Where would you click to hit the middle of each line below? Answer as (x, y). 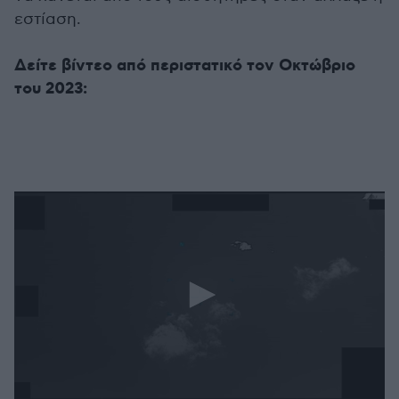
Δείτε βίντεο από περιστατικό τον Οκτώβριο (185, 66)
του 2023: (51, 89)
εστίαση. (48, 19)
